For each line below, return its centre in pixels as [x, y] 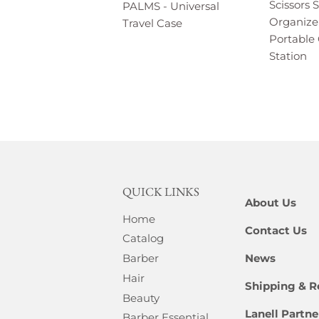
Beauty [141, 298]
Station [288, 56]
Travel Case [152, 23]
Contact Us [277, 230]
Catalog [143, 239]
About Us [270, 202]
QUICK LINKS [161, 191]
